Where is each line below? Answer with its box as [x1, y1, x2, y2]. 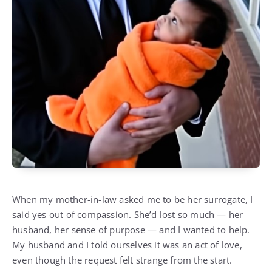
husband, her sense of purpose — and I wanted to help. [12, 223, 250, 236]
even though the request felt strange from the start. [12, 253, 233, 266]
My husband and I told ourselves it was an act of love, [12, 238, 242, 251]
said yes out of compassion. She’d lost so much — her [12, 208, 243, 220]
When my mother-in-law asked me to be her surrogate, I [12, 192, 253, 205]
